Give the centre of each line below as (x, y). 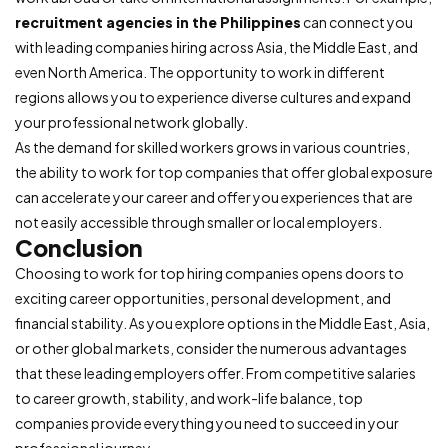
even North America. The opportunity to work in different (200, 72)
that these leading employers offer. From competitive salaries (215, 373)
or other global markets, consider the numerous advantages (211, 348)
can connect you (357, 22)
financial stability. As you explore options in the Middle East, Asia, (222, 323)
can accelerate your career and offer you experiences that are (214, 197)
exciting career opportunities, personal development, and (203, 298)
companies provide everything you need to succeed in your (207, 423)
